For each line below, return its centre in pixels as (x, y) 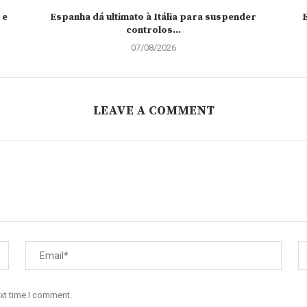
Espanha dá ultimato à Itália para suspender (153, 17)
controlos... (153, 30)
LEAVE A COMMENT (153, 111)
